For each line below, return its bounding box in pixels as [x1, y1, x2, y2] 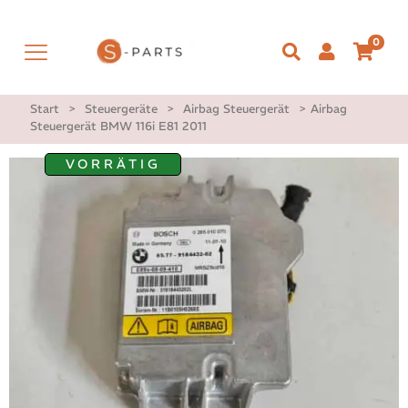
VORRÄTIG [65, 156, 161, 173]
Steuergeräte [85, 101, 158, 117]
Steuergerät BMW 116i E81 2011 [30, 118, 207, 135]
